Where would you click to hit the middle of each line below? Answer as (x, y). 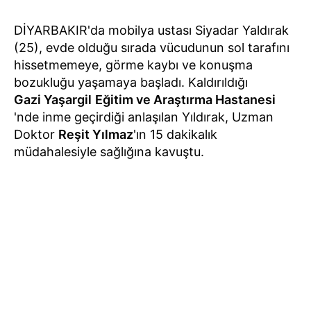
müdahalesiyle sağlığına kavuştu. (109, 152)
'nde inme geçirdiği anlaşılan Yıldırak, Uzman (144, 117)
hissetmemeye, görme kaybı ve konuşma (133, 65)
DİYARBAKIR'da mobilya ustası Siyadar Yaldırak (151, 31)
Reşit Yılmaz (96, 135)
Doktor (36, 135)
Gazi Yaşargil (53, 100)
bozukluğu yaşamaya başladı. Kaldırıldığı (131, 83)
